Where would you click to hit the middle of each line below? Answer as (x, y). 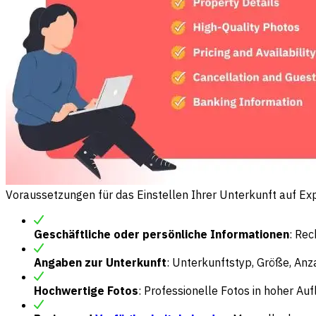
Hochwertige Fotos (86, 290)
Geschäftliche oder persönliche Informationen (162, 234)
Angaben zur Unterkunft (100, 262)
